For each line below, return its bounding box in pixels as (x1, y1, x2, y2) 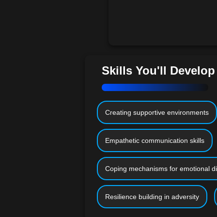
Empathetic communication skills (105, 137, 204, 145)
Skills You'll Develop (101, 64, 215, 77)
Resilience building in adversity (105, 193, 199, 201)
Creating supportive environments (105, 108, 209, 117)
